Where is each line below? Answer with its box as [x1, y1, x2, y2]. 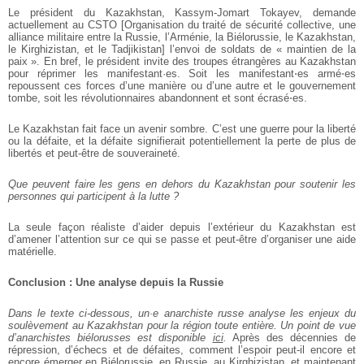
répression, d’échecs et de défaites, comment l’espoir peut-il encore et [8, 344, 356, 357]
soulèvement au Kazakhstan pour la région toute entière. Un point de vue [8, 319, 356, 332]
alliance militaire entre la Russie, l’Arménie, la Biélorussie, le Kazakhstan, [8, 31, 356, 44]
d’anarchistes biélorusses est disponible [8, 331, 213, 344]
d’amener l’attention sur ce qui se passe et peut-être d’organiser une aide [8, 233, 356, 246]
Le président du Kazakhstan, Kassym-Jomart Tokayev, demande [8, 6, 356, 19]
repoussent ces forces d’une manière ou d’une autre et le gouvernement [8, 80, 356, 93]
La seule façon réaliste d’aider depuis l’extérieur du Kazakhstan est [8, 221, 356, 234]
